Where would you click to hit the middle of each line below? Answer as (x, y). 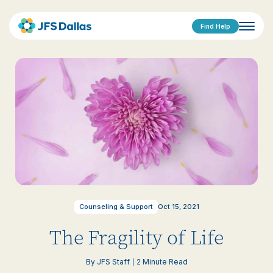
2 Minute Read (162, 261)
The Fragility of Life (136, 238)
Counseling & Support (116, 207)
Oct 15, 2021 (178, 207)
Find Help (215, 26)
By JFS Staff (108, 261)
